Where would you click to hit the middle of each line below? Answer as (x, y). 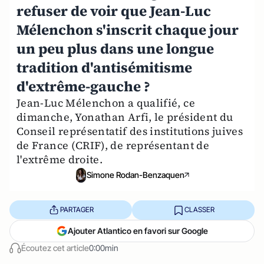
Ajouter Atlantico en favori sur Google (138, 230)
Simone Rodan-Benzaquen (136, 175)
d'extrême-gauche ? (83, 86)
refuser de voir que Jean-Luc (114, 11)
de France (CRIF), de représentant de (113, 145)
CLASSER (199, 210)
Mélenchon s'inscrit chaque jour (128, 30)
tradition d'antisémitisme (104, 67)
